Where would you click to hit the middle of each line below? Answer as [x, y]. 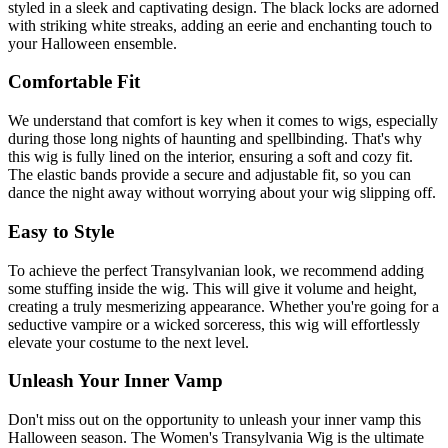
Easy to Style [61, 231]
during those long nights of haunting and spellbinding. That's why [215, 139]
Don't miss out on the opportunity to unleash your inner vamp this [214, 420]
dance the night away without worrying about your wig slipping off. [222, 193]
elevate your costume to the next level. [128, 342]
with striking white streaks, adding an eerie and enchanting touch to [220, 25]
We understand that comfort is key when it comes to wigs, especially [223, 121]
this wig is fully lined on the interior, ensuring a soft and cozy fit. [210, 157]
